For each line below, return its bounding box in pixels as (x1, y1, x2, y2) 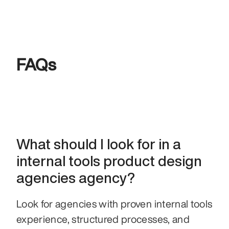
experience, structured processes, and (16, 213, 190, 224)
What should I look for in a (16, 136, 181, 151)
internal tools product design (16, 153, 202, 168)
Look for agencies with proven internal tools (16, 198, 213, 209)
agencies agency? (16, 170, 135, 185)
